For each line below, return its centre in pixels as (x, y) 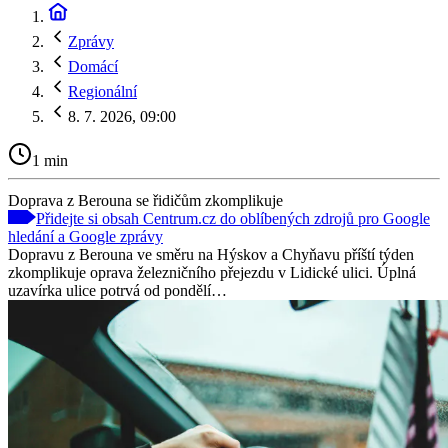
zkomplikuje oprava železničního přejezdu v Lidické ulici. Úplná (212, 272)
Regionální (102, 91)
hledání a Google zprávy (85, 236)
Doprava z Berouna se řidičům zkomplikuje (145, 200)
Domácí (93, 66)
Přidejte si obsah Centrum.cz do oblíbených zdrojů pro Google (233, 218)
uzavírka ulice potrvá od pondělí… (117, 290)
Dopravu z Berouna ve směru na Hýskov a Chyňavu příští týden (211, 254)
